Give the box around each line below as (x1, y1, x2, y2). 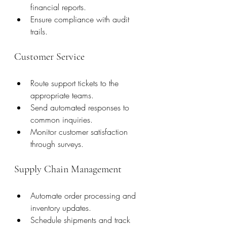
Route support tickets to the (30, 77, 121, 89)
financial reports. (30, 1, 86, 13)
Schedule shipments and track (30, 214, 133, 225)
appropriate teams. (30, 89, 94, 101)
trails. (30, 25, 48, 37)
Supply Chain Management (14, 163, 122, 175)
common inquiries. (30, 113, 93, 125)
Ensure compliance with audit (30, 13, 132, 25)
